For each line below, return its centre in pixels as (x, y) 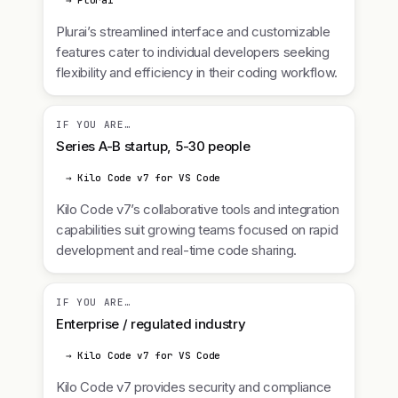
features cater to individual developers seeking (193, 52)
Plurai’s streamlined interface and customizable (193, 32)
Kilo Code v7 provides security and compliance (194, 387)
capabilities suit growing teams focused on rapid (197, 230)
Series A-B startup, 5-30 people (153, 146)
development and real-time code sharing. (176, 250)
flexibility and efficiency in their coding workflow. (197, 72)
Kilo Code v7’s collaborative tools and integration (198, 209)
